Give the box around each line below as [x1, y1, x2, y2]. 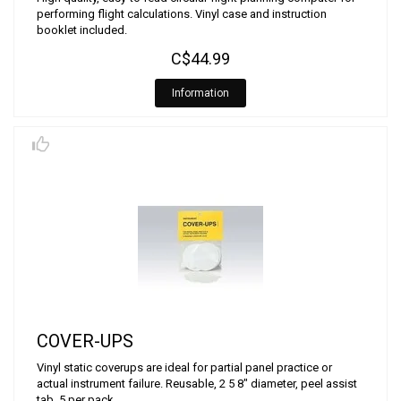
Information [172, 87, 229, 99]
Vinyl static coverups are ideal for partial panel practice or [37, 361, 332, 374]
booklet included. [37, 23, 127, 37]
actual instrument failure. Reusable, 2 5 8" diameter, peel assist [37, 377, 357, 390]
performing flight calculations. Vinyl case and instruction [37, 7, 327, 21]
